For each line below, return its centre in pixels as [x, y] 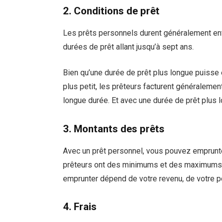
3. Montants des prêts [114, 129]
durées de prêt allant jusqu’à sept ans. [129, 47]
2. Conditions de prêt [111, 11]
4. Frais [80, 207]
